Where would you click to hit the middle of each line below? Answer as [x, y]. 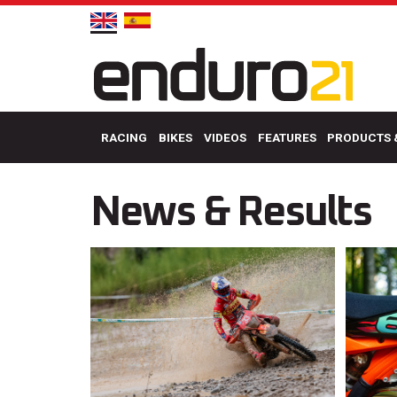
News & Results [231, 213]
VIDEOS [225, 138]
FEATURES [287, 138]
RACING [124, 138]
